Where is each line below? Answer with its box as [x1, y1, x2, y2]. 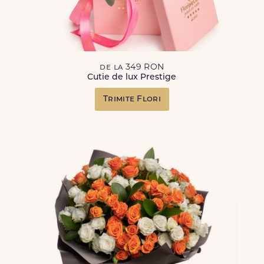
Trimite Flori [103, 95, 161, 104]
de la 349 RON [100, 63, 164, 72]
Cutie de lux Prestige [87, 73, 177, 82]
